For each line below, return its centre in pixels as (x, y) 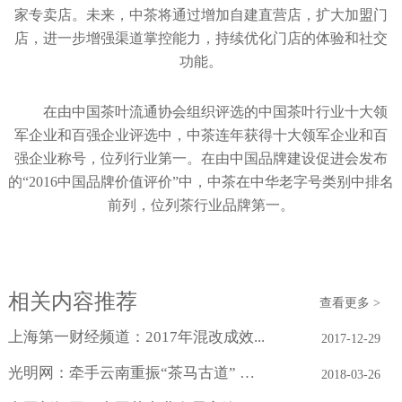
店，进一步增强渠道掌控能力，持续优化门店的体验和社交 (201, 39)
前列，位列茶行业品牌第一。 (201, 205)
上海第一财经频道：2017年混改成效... (136, 337)
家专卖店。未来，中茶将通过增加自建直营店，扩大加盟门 (201, 15)
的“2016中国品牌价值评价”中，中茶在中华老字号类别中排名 (201, 182)
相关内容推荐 (72, 302)
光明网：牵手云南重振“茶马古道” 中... (247, 373)
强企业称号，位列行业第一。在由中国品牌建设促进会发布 (201, 159)
